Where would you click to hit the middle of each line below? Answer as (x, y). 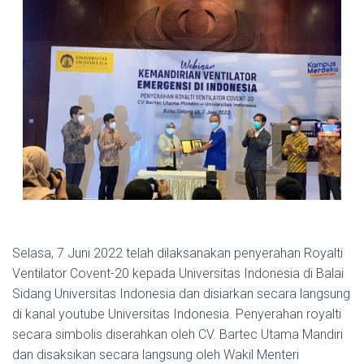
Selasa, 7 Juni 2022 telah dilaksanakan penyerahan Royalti (178, 253)
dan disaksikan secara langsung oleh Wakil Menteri (156, 355)
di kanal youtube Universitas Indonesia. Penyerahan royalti (177, 314)
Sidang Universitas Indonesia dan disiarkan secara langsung (181, 294)
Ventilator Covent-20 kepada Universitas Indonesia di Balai (178, 273)
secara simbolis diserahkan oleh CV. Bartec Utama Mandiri (178, 334)
